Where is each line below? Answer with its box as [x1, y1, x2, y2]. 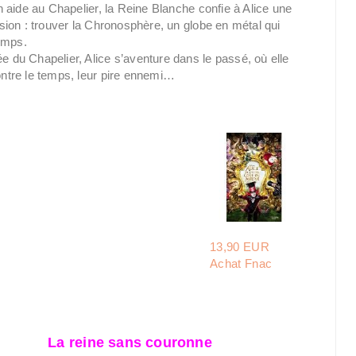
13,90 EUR [210, 240, 269, 253]
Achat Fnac [210, 257, 273, 270]
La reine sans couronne [48, 335, 212, 350]
